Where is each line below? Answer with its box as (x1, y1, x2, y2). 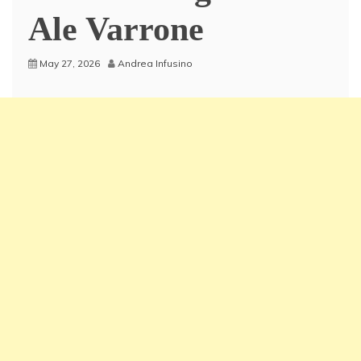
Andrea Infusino (118, 57, 193, 69)
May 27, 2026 (39, 57, 100, 69)
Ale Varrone (28, 10, 204, 48)
